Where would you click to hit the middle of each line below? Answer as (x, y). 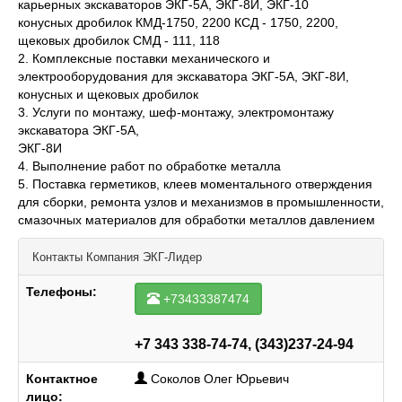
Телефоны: (61, 292)
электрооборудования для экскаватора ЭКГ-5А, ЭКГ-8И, (184, 76)
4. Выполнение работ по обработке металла (149, 166)
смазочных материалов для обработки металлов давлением (197, 220)
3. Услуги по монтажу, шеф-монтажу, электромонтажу (176, 112)
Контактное (62, 379)
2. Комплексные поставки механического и (144, 58)
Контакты (59, 257)
